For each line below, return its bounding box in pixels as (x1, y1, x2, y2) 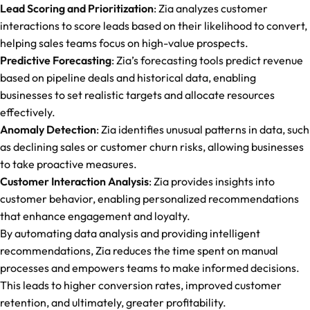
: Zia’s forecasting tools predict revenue (111, 53, 303, 67)
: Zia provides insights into (149, 174, 275, 188)
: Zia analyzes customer (154, 1, 268, 15)
